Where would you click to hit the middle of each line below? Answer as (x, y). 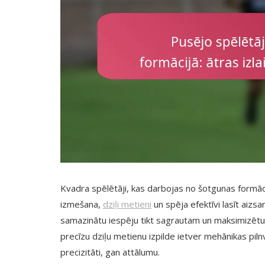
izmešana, (82, 204)
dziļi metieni (127, 204)
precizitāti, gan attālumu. (110, 252)
